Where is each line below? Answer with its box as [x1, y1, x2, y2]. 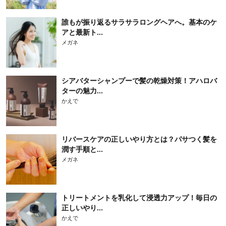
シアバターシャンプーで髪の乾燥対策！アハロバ [62, 76, 217, 85]
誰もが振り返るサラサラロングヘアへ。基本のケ [62, 18, 217, 26]
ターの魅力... [62, 86, 103, 95]
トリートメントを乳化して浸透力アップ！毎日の [62, 193, 217, 202]
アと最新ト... [62, 28, 103, 36]
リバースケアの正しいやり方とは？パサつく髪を [62, 135, 217, 143]
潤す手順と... [62, 145, 103, 153]
